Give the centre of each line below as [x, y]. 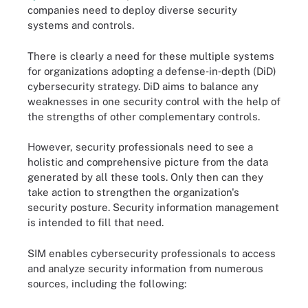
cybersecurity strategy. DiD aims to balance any [143, 86]
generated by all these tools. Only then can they [145, 177]
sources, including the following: [107, 283]
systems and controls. [81, 25]
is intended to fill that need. [96, 222]
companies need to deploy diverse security [132, 10]
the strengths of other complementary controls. [144, 116]
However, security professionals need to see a [140, 147]
